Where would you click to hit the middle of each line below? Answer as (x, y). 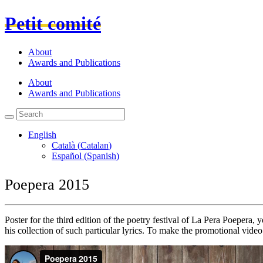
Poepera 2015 (47, 185)
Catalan (95, 146)
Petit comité (53, 23)
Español (67, 156)
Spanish (102, 156)
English (42, 135)
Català (63, 146)
